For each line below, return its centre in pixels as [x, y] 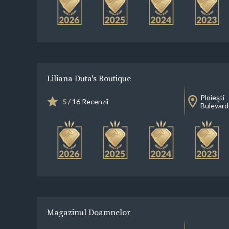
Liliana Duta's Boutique [89, 78]
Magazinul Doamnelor [88, 212]
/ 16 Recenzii [87, 101]
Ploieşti [212, 97]
